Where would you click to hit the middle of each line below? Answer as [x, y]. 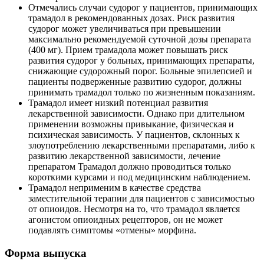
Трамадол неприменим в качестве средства [115, 188]
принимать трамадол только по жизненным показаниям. [142, 93]
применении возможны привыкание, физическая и [131, 124]
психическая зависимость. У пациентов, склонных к [134, 135]
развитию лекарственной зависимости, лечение [124, 156]
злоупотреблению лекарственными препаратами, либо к [142, 146]
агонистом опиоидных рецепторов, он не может [126, 220]
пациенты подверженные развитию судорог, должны [135, 82]
